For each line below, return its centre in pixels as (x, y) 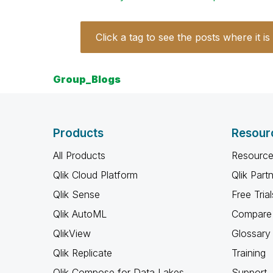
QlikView (72, 233)
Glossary (251, 233)
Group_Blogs (87, 79)
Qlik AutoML (80, 214)
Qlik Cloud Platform (95, 175)
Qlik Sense (76, 194)
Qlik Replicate (83, 253)
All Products (79, 155)
